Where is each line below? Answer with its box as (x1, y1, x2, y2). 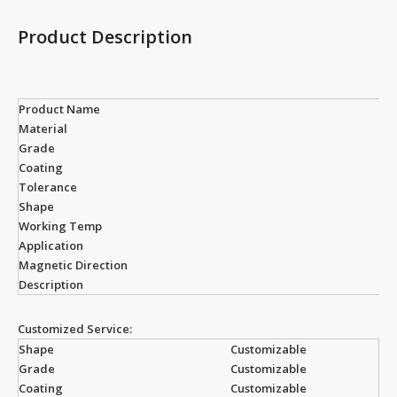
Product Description (18, 25, 192, 49)
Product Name (19, 101, 100, 117)
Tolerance (19, 179, 77, 195)
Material (19, 121, 67, 136)
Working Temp (19, 218, 102, 234)
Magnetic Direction (19, 257, 128, 273)
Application (19, 237, 83, 253)
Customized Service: (18, 321, 132, 337)
